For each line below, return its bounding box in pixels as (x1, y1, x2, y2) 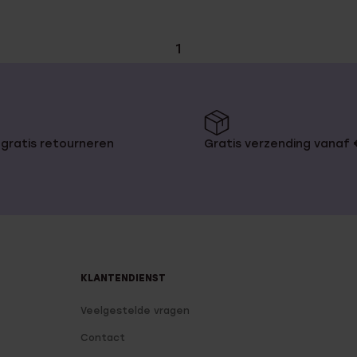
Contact (80, 332, 126, 343)
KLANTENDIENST (80, 273, 167, 284)
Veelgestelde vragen (80, 305, 190, 316)
